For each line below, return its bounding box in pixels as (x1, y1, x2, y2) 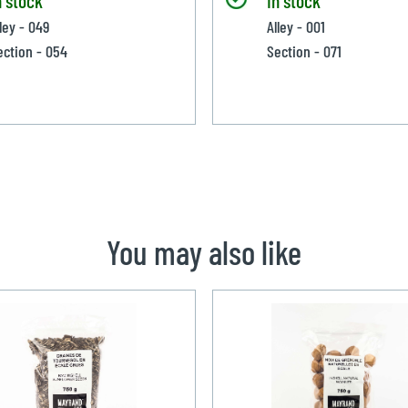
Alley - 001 (266, 15, 325, 36)
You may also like (107, 231, 301, 271)
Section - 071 (266, 40, 342, 61)
